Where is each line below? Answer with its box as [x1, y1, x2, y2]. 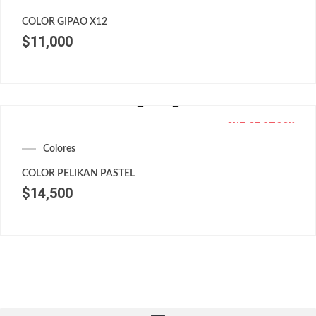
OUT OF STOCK [226, 120, 294, 131]
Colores [43, 144, 75, 154]
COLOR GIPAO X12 [22, 17, 107, 28]
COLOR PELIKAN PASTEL [22, 169, 135, 179]
